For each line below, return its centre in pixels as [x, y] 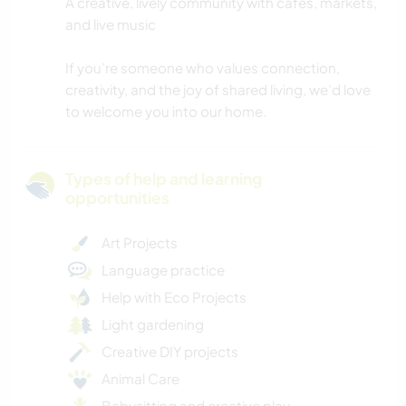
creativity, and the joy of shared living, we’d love [218, 90]
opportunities [117, 198]
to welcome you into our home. [166, 111]
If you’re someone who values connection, [203, 68]
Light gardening [153, 324]
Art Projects [140, 243]
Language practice [163, 270]
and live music [111, 24]
